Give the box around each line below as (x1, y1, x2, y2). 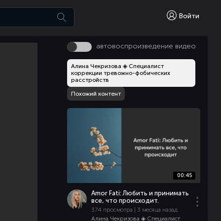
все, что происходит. (91, 197, 159, 204)
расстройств (71, 76, 110, 83)
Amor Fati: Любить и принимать (91, 189, 189, 197)
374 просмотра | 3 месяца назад (91, 206, 178, 213)
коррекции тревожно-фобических (71, 70, 171, 76)
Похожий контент (71, 90, 121, 97)
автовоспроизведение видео (97, 42, 196, 50)
